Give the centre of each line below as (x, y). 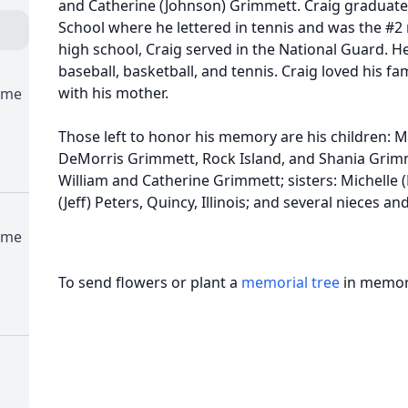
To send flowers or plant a (150, 282)
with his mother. (113, 93)
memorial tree (291, 282)
